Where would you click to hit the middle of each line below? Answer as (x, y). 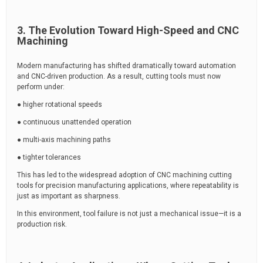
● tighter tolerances (49, 157)
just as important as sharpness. (69, 196)
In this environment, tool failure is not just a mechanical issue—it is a (129, 214)
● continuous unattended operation (74, 122)
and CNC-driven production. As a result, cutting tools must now (119, 76)
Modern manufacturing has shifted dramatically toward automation (127, 66)
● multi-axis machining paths (64, 140)
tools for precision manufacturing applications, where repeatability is (128, 186)
